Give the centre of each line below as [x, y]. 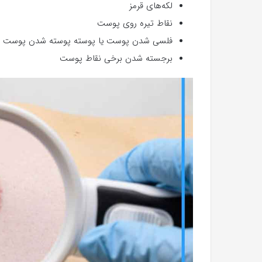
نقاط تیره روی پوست [135, 23]
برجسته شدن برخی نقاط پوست [116, 58]
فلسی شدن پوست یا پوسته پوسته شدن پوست [88, 41]
